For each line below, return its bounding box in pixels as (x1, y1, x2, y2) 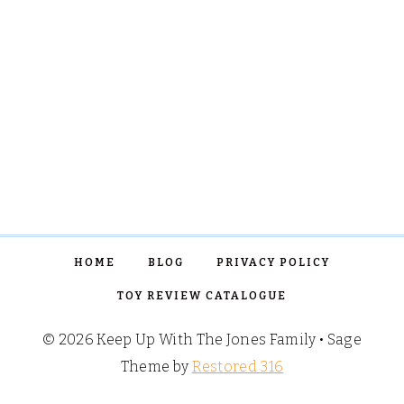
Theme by (120, 358, 192, 375)
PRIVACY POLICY (216, 256, 330, 270)
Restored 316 (191, 358, 284, 375)
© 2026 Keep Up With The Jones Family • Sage (42, 331, 362, 348)
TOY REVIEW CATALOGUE (117, 289, 287, 302)
